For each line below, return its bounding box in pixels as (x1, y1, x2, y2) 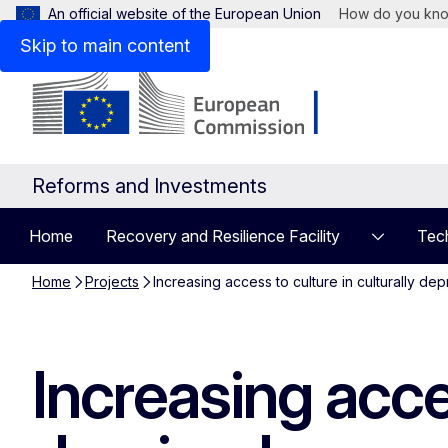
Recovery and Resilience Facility (106, 226, 340, 246)
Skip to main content (20, 35, 190, 56)
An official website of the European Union (48, 5, 321, 22)
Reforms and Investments (32, 174, 267, 198)
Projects (85, 273, 139, 290)
